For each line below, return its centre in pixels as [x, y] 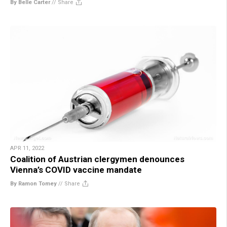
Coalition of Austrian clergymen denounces [97, 159]
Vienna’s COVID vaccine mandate [76, 170]
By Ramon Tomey [33, 184]
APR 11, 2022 [27, 148]
